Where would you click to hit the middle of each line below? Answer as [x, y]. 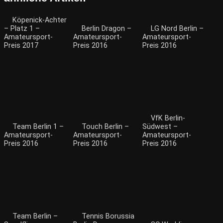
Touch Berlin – [105, 127]
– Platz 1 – [22, 29]
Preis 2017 [21, 46]
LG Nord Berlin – [177, 29]
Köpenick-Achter [40, 20]
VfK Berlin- [168, 118]
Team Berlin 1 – [38, 127]
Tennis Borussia [108, 217]
